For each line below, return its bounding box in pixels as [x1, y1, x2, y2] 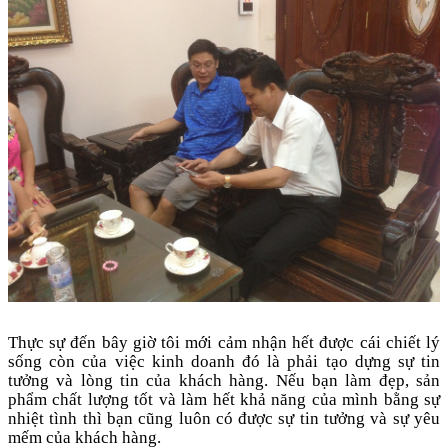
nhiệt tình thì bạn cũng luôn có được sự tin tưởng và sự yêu [8, 409, 440, 428]
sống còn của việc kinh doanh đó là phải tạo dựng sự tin [8, 352, 440, 371]
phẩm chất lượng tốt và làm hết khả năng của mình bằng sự [8, 390, 440, 409]
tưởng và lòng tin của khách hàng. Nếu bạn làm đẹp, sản [8, 371, 440, 390]
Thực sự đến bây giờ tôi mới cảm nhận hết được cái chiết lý [8, 333, 440, 352]
